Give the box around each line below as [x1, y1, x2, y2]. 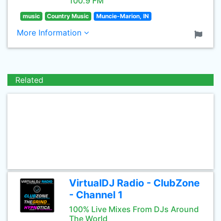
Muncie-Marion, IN [96, 12, 149, 20]
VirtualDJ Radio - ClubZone [69, 177, 200, 189]
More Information [17, 28, 84, 37]
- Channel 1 [69, 189, 123, 201]
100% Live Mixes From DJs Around [69, 204, 199, 214]
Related [15, 75, 43, 85]
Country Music [47, 12, 89, 20]
